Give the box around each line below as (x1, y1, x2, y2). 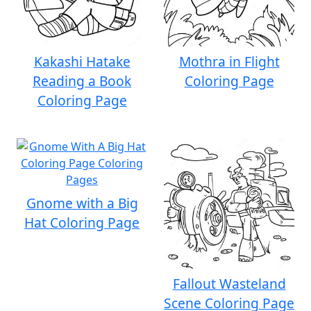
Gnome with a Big (26, 194, 138, 212)
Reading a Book (33, 72, 131, 90)
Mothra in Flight (178, 52, 280, 71)
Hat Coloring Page (24, 213, 140, 232)
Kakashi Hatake (33, 52, 131, 71)
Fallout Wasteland (172, 274, 286, 293)
